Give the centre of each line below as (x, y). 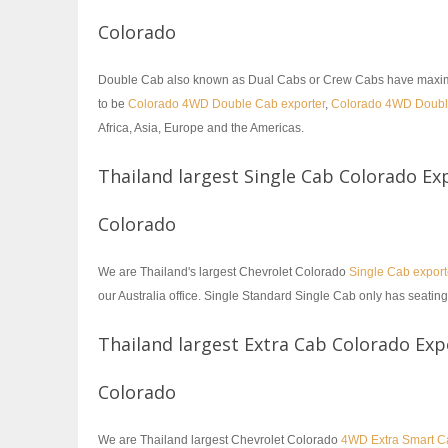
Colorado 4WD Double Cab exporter (226, 104)
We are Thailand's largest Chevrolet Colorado (222, 272)
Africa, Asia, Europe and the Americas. (201, 128)
